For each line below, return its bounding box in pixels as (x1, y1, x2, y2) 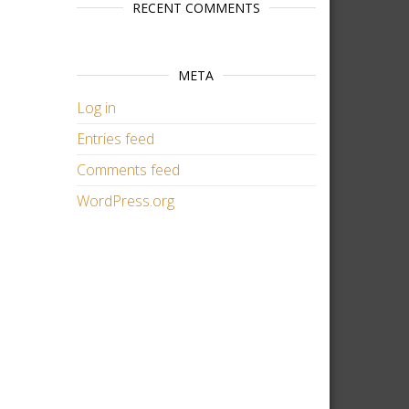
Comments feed (76, 160, 180, 180)
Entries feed (76, 129, 154, 149)
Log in (76, 98, 116, 118)
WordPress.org (76, 191, 174, 211)
